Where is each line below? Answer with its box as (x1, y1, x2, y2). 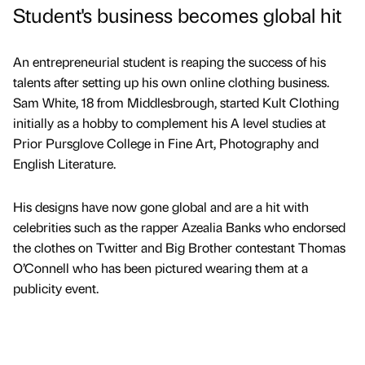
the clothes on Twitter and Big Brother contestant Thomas (13, 239, 345, 257)
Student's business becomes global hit (13, 2, 341, 28)
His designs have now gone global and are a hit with (13, 198, 309, 216)
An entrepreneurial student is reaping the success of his (13, 53, 326, 71)
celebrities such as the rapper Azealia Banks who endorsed (13, 218, 345, 236)
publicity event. (13, 279, 99, 297)
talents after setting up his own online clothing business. (13, 73, 329, 91)
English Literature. (13, 155, 116, 173)
